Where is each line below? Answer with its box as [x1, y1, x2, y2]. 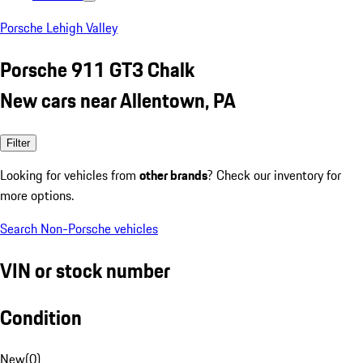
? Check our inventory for [207, 164, 341, 185]
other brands [139, 164, 207, 185]
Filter [6, 136, 30, 149]
